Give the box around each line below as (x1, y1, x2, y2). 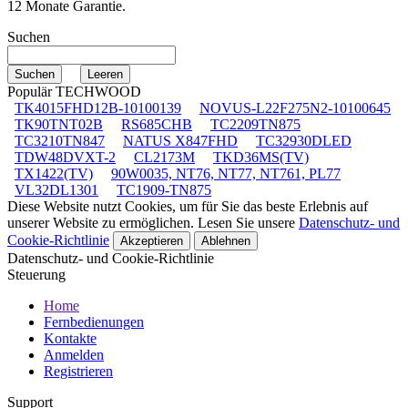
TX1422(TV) (15, 165, 93, 181)
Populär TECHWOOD (7, 83, 141, 99)
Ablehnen (201, 233, 250, 248)
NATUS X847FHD (123, 132, 238, 148)
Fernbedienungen (44, 313, 144, 330)
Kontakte (44, 330, 97, 346)
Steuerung (7, 266, 66, 282)
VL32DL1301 (15, 181, 98, 198)
